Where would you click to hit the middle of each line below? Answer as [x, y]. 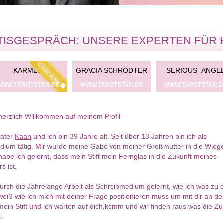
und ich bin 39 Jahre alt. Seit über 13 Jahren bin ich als [119, 137]
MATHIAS [61, 70]
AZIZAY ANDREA [145, 70]
